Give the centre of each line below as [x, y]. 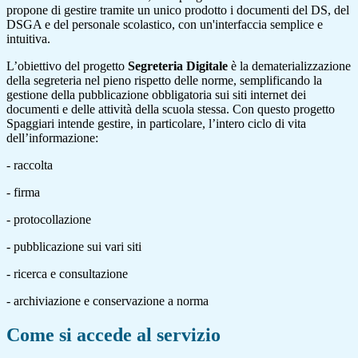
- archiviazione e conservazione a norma [107, 300]
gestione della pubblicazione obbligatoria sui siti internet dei [156, 94]
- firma [23, 192]
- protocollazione [49, 219]
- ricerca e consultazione [67, 273]
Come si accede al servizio [113, 334]
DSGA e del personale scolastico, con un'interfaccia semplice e [165, 24]
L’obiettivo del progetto [66, 66]
